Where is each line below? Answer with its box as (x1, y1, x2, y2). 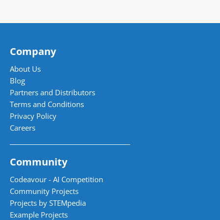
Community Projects (10, 186, 79, 196)
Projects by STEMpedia (10, 197, 86, 208)
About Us (10, 63, 41, 74)
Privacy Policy (10, 110, 56, 121)
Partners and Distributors (10, 87, 95, 97)
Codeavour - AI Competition (10, 174, 103, 184)
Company (10, 44, 56, 58)
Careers (10, 122, 35, 133)
